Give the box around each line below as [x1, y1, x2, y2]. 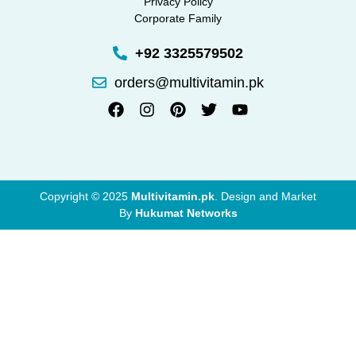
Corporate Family [134, 11, 222, 25]
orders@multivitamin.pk [114, 74, 264, 91]
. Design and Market [215, 189, 316, 203]
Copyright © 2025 [40, 189, 131, 203]
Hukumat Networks [134, 206, 238, 219]
